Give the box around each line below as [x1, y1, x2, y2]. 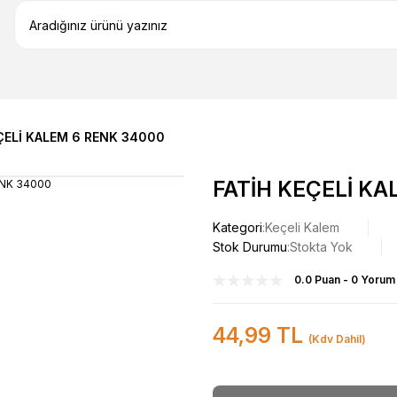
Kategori [213, 220, 262, 235]
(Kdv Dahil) [308, 332, 366, 346]
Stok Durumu [213, 239, 287, 254]
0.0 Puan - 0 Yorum [294, 273, 395, 286]
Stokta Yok [290, 239, 353, 254]
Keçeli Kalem [265, 220, 339, 235]
